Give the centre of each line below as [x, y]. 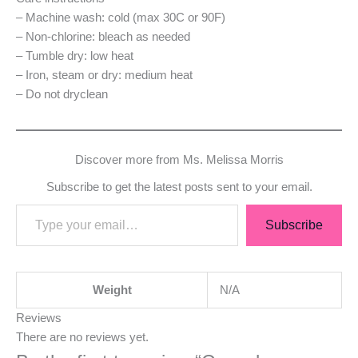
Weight [112, 290]
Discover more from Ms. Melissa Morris [179, 159]
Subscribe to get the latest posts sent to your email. [179, 186]
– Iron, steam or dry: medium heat [104, 75]
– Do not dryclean [62, 94]
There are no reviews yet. [82, 337]
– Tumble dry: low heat [75, 56]
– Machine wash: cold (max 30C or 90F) [121, 17]
